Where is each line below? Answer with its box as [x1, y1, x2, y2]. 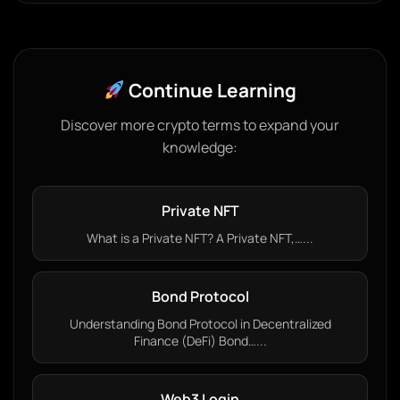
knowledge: [162, 137, 237, 157]
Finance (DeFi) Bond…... [133, 332, 267, 349]
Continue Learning [124, 78, 296, 103]
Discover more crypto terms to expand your [61, 115, 339, 135]
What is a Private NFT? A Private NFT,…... [87, 229, 313, 246]
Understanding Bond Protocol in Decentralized [69, 315, 331, 332]
